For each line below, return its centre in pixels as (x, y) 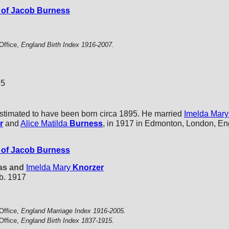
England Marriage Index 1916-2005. (73, 211)
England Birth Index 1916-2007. (67, 45)
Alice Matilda (44, 123)
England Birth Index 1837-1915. (67, 220)
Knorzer (88, 167)
